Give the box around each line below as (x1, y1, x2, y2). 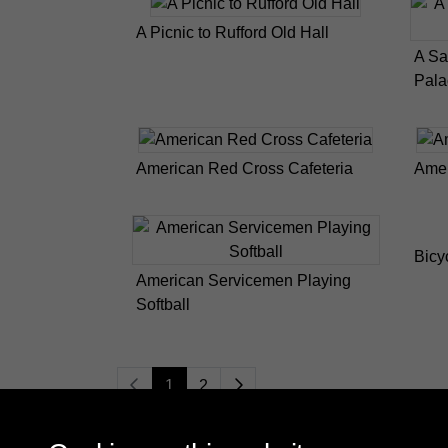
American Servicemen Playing (136, 272, 351, 290)
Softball (136, 296, 190, 314)
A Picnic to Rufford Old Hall (136, 24, 329, 42)
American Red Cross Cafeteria (136, 160, 353, 178)
